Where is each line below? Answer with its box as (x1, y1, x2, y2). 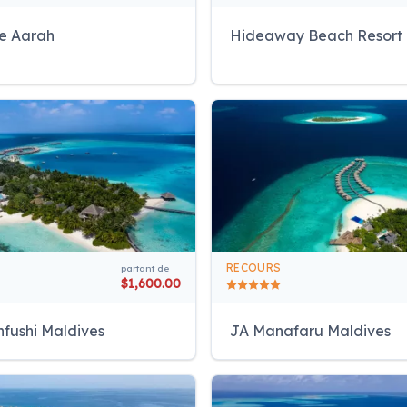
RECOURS (226, 261, 282, 275)
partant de (121, 263, 169, 275)
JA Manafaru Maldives (230, 322, 391, 341)
